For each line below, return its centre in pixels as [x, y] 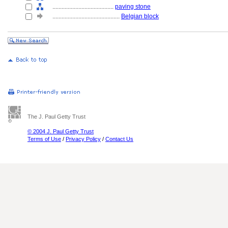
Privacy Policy [83, 139]
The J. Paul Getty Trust [56, 117]
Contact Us [119, 139]
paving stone [133, 7]
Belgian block [140, 16]
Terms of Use [44, 139]
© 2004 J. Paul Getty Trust [61, 131]
